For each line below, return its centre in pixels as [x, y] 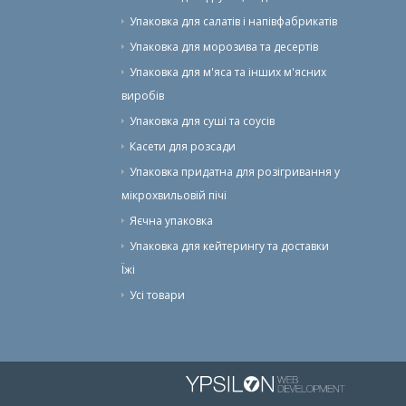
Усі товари [157, 295]
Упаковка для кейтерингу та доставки [229, 246]
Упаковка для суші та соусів [202, 121]
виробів [142, 95]
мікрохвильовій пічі [174, 195]
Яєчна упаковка [171, 220]
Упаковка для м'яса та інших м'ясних [227, 72]
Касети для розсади [182, 146]
